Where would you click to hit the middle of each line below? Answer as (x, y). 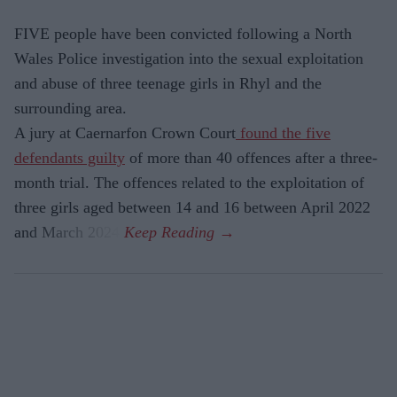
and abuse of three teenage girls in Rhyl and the (168, 84)
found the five (283, 133)
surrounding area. (70, 109)
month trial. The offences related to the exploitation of (189, 183)
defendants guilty (70, 158)
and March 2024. (69, 233)
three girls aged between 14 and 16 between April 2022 (192, 208)
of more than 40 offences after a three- (251, 158)
